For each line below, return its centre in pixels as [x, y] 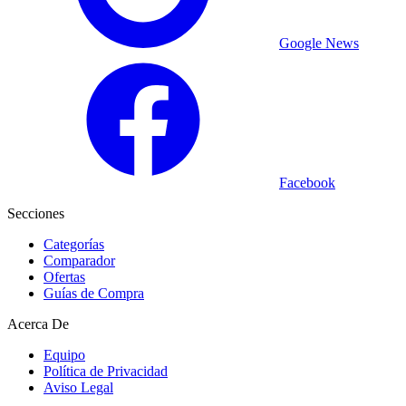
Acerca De [38, 324]
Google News [319, 43]
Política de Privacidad [106, 372]
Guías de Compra [94, 294]
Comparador [79, 261]
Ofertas [64, 277]
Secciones [36, 214]
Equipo [64, 355]
